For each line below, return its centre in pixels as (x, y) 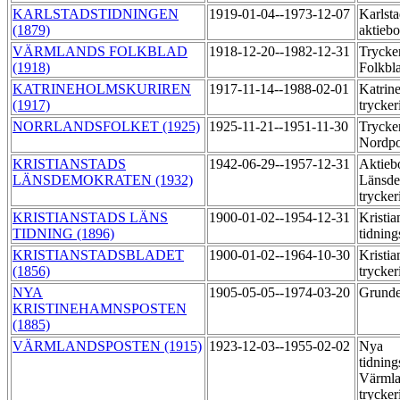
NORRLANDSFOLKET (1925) (106, 127)
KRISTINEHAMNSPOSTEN (100, 309)
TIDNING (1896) (63, 234)
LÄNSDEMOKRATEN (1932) (103, 180)
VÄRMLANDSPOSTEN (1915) (107, 346)
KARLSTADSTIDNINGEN (96, 14)
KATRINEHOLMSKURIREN (102, 89)
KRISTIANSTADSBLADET (98, 255)
